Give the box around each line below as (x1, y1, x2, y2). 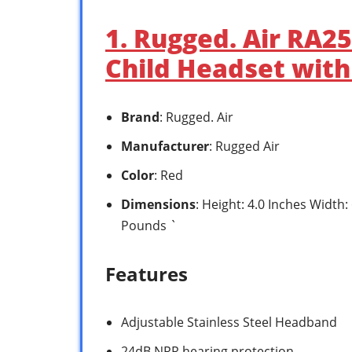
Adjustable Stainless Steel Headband (121, 313, 337, 331)
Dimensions (121, 195, 196, 213)
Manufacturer (121, 137, 209, 155)
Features (105, 260, 188, 287)
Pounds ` (121, 216, 177, 234)
